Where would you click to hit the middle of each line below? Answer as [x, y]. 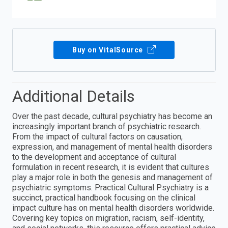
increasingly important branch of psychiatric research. [107, 127]
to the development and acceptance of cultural [94, 157]
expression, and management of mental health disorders [112, 147]
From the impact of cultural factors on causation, [97, 137]
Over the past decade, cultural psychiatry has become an [112, 117]
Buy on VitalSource [109, 50]
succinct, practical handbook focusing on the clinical [104, 198]
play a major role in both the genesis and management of [112, 178]
